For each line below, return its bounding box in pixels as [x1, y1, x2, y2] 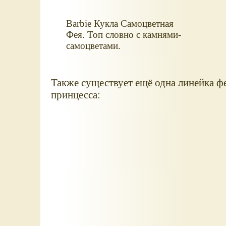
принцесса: [50, 89, 100, 101]
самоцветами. [66, 40, 121, 51]
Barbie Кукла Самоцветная [66, 18, 174, 29]
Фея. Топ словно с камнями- [66, 29, 181, 40]
